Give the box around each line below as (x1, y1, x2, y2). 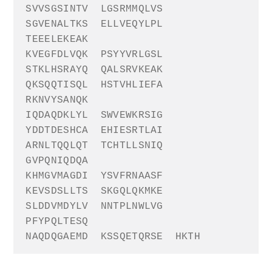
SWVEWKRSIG (100, 110, 163, 121)
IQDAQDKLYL (25, 110, 89, 121)
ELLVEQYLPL (100, 19, 163, 30)
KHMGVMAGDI (25, 171, 89, 182)
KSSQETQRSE (100, 231, 163, 243)
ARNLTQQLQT (25, 140, 89, 152)
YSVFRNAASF (100, 171, 163, 182)
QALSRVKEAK (100, 64, 163, 76)
